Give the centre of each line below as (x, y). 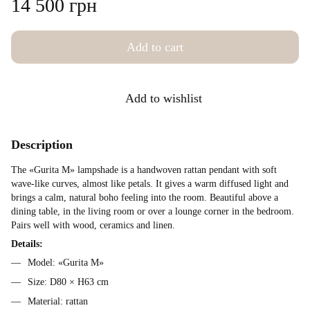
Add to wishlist (163, 98)
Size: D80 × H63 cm (68, 282)
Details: (27, 244)
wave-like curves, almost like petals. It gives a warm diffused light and (150, 183)
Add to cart (155, 47)
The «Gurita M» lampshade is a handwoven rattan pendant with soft (144, 170)
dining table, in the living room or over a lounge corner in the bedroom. (153, 211)
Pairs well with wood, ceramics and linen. (93, 225)
